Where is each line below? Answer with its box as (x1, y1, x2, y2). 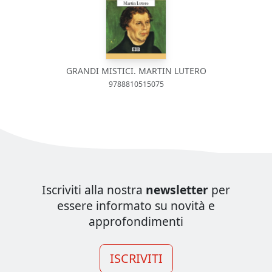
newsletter (146, 182, 208, 199)
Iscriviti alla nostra (42, 182, 146, 199)
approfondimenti (89, 213, 183, 230)
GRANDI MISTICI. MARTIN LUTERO (66, 65, 206, 77)
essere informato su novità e (57, 197, 215, 214)
